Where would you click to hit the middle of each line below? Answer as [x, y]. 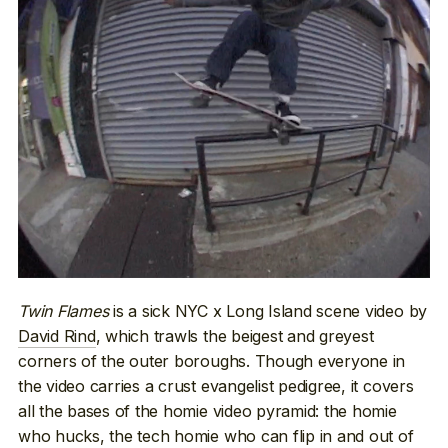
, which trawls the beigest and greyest [234, 335]
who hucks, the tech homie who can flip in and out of [216, 435]
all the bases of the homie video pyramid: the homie [207, 410]
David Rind [57, 335]
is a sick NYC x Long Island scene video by [268, 310]
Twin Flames [63, 310]
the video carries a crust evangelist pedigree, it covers [216, 385]
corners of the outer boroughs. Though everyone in [212, 360]
